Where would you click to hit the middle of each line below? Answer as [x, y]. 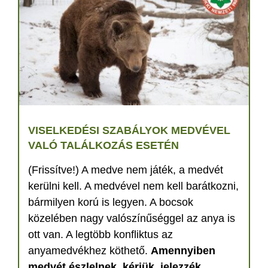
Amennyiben [183, 250]
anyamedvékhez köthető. [89, 250]
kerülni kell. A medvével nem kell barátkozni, [133, 186]
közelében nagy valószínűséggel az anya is [132, 218]
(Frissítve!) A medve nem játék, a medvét [126, 170]
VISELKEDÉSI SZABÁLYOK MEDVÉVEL [129, 130]
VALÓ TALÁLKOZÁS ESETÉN [103, 145]
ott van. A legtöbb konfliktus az [100, 234]
